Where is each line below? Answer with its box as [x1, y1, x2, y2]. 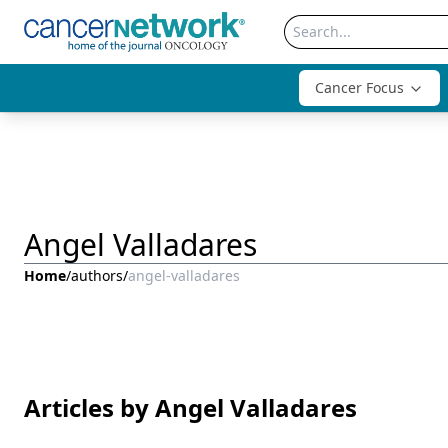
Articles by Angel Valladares [24, 391, 357, 424]
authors [71, 266, 123, 285]
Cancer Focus [315, 78, 404, 97]
